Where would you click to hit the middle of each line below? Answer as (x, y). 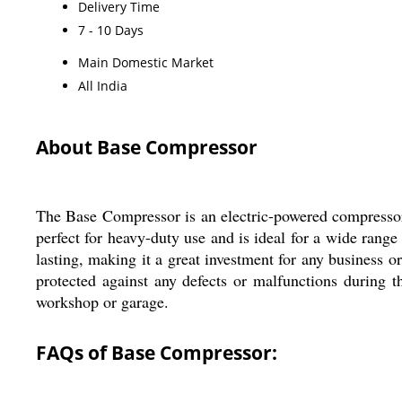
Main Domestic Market (146, 62)
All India (103, 85)
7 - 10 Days (111, 30)
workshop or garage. (102, 301)
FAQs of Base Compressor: (157, 352)
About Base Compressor (147, 147)
